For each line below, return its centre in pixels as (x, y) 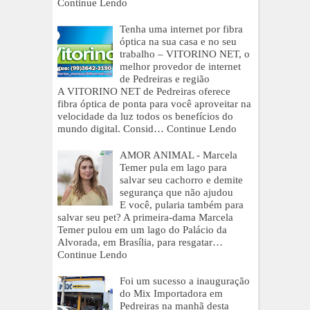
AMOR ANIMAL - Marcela (179, 155)
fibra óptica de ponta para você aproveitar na (154, 103)
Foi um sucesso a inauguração (185, 281)
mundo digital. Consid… (111, 128)
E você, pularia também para (182, 204)
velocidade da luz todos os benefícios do (145, 116)
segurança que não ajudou (176, 192)
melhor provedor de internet (180, 66)
